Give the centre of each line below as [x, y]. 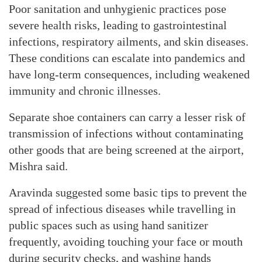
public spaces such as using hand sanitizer [108, 225]
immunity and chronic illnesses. [85, 91]
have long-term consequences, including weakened [129, 74]
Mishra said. [38, 166]
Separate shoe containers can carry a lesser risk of [127, 117]
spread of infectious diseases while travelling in [122, 209]
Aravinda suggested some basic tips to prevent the [128, 192]
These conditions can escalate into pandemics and [127, 58]
